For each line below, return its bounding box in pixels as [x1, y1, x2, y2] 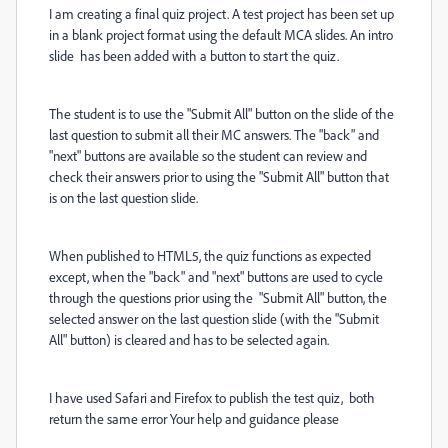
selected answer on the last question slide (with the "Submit [49, 310, 379, 327]
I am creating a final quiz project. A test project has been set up [49, 5, 394, 22]
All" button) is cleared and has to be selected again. [49, 331, 332, 348]
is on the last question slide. [49, 189, 198, 206]
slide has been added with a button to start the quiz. [49, 47, 339, 64]
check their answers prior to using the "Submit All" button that [49, 168, 389, 185]
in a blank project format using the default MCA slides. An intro [49, 26, 393, 43]
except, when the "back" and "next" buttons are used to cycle [49, 268, 383, 285]
